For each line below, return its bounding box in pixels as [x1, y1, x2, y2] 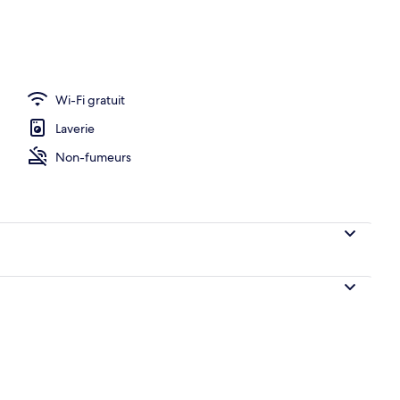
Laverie [55, 120, 95, 137]
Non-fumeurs [55, 148, 131, 165]
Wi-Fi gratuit [55, 91, 125, 108]
